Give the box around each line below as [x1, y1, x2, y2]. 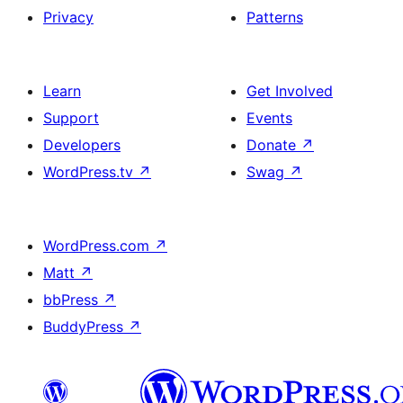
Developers [43, 136, 121, 155]
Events [246, 109, 292, 128]
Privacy [43, 8, 94, 27]
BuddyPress [43, 318, 128, 336]
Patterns [246, 8, 303, 27]
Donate [246, 136, 300, 155]
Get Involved [246, 82, 333, 101]
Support [43, 109, 99, 128]
